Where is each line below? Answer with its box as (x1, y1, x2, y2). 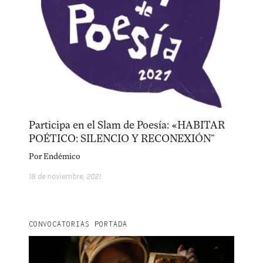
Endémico (43, 152, 81, 161)
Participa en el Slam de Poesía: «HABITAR (29, 119, 225, 131)
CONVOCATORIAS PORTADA (29, 220, 128, 229)
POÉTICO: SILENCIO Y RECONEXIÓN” (29, 133, 215, 145)
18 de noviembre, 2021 (29, 171, 102, 182)
